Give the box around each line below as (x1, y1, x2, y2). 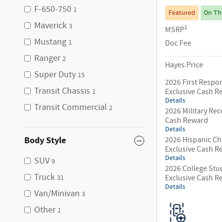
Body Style (24, 134, 66, 147)
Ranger (34, 53, 60, 64)
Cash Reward (165, 115, 208, 126)
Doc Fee (165, 38, 191, 49)
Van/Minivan (34, 188, 80, 200)
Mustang (34, 36, 66, 48)
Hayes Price (165, 59, 203, 70)
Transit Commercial (34, 102, 107, 113)
